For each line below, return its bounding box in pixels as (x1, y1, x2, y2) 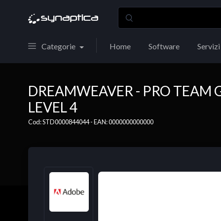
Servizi (197, 41, 220, 51)
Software (148, 41, 180, 51)
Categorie (41, 41, 75, 51)
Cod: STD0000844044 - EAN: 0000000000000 (28, 118, 153, 126)
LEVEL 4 (28, 99, 77, 115)
